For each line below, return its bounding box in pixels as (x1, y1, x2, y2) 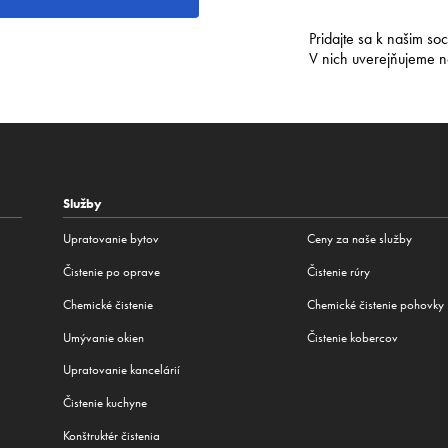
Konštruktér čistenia (62, 427, 160, 443)
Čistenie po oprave (62, 264, 160, 280)
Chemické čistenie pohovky (307, 296, 445, 312)
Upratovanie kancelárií (62, 362, 180, 378)
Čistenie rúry (307, 264, 371, 280)
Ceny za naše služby (307, 231, 413, 247)
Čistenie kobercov (307, 329, 399, 345)
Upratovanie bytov (62, 231, 159, 247)
